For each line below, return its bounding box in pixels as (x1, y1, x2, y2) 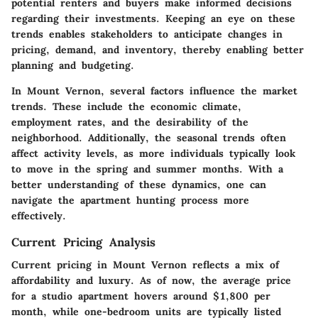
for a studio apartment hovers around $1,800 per (11, 289, 270, 302)
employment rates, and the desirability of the (11, 115, 248, 128)
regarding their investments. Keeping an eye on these (11, 11, 295, 25)
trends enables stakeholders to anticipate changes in (11, 27, 283, 40)
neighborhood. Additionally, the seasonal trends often (11, 131, 286, 144)
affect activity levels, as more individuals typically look (11, 146, 295, 160)
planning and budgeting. (11, 58, 134, 72)
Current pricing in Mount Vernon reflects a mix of (11, 258, 279, 271)
